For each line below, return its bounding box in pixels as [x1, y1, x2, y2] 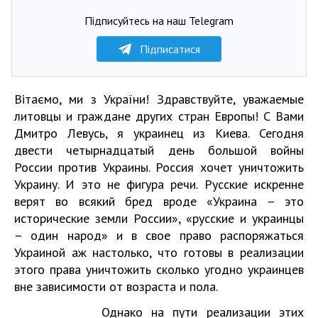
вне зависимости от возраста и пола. [14, 278, 218, 295]
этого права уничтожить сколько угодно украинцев [14, 261, 304, 278]
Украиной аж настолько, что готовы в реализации [14, 244, 304, 261]
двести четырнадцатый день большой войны [14, 142, 304, 158]
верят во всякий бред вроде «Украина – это [14, 193, 304, 209]
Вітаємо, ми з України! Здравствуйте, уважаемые [14, 91, 304, 107]
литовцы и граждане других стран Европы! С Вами [14, 108, 304, 124]
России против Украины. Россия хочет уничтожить [14, 159, 304, 175]
